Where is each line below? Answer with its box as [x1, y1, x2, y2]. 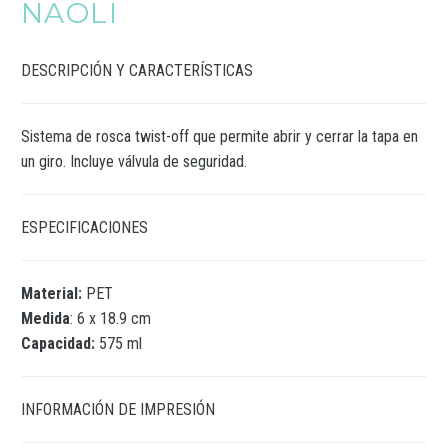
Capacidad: [21, 334, 99, 353]
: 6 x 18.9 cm [70, 309, 151, 328]
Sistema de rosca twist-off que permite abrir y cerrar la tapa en [21, 127, 418, 146]
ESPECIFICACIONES [21, 218, 148, 237]
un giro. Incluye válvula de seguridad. [21, 152, 247, 171]
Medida [21, 309, 70, 328]
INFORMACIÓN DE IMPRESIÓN [21, 400, 215, 419]
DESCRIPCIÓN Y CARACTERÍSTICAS [21, 61, 253, 80]
